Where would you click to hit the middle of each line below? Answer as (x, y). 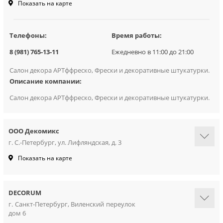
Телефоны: (28, 35)
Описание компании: (46, 81)
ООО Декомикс (34, 131)
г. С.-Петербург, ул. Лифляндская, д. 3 (65, 142)
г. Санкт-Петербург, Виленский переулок (72, 204)
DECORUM (25, 192)
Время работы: (137, 35)
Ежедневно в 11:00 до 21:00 (153, 52)
